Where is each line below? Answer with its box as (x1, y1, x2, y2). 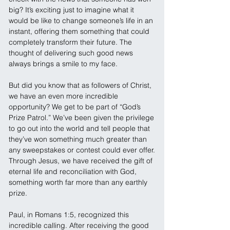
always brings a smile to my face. (9, 59, 118, 68)
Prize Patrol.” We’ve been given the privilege (9, 113, 156, 122)
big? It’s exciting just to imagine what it (9, 5, 136, 14)
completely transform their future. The (9, 37, 134, 47)
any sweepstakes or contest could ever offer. (9, 145, 157, 155)
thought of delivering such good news (9, 48, 135, 57)
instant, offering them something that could (9, 27, 151, 36)
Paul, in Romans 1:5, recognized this (9, 210, 131, 219)
